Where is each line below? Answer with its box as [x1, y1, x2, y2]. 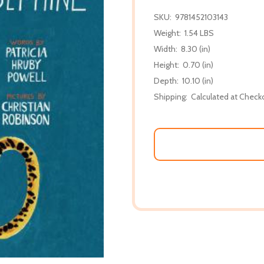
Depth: [154, 75, 179, 86]
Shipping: [154, 91, 187, 102]
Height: [154, 59, 179, 70]
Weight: [154, 27, 181, 38]
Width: [154, 43, 177, 54]
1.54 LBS [184, 27, 214, 38]
